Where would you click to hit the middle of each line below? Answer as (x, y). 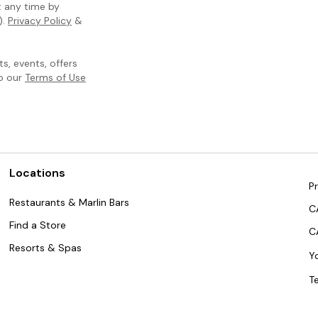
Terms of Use (55, 77)
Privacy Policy (40, 20)
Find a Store (38, 225)
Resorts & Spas (46, 247)
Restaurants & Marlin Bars (70, 202)
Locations (38, 172)
